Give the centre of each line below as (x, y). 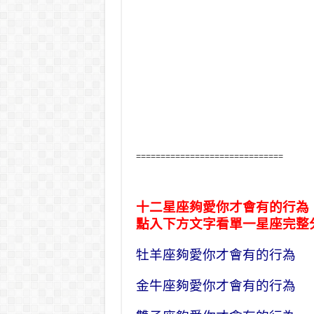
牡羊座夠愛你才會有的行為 (216, 255)
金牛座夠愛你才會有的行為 (216, 286)
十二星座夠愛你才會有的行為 (222, 207)
